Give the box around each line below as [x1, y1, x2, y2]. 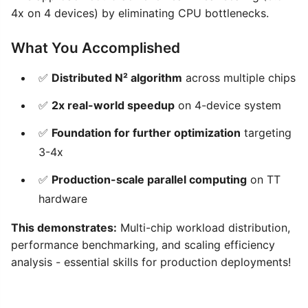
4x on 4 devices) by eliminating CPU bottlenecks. [11, 5, 269, 20]
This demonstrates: [11, 220, 117, 234]
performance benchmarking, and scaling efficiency [11, 237, 275, 252]
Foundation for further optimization [52, 125, 241, 140]
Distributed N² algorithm [52, 70, 182, 85]
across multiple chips [182, 70, 296, 85]
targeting [241, 125, 291, 140]
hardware [38, 191, 87, 206]
